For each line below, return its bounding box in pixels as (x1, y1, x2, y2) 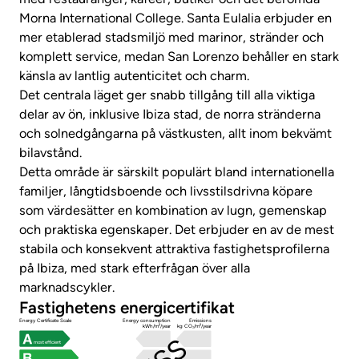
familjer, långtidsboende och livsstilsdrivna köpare (19, 183, 313, 199)
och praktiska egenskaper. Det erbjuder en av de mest (19, 221, 334, 237)
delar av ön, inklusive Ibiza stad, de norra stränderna (19, 106, 321, 122)
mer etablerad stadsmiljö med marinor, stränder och (19, 29, 324, 45)
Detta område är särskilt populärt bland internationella (19, 163, 334, 179)
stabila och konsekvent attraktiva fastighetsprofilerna (19, 240, 329, 256)
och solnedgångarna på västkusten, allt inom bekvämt (19, 125, 332, 141)
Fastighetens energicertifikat (19, 296, 235, 317)
